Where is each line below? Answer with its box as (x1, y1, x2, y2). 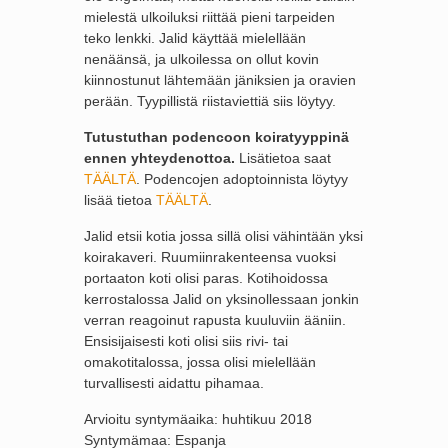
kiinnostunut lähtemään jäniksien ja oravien (84, 72, 356, 88)
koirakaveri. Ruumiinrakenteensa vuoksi (84, 249, 336, 265)
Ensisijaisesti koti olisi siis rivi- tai (84, 333, 288, 349)
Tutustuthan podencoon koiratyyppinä (84, 129, 349, 145)
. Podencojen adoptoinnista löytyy (136, 171, 348, 187)
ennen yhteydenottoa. (84, 150, 235, 166)
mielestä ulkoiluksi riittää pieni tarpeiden (84, 9, 335, 25)
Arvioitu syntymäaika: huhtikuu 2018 (84, 411, 312, 427)
